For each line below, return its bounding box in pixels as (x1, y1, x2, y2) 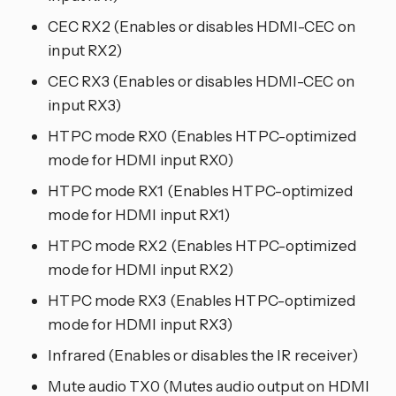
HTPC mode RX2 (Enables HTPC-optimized (48, 236, 357, 255)
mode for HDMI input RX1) (48, 205, 231, 225)
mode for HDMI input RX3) (48, 315, 233, 334)
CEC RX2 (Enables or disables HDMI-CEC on (48, 17, 355, 36)
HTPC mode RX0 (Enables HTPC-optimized (48, 126, 357, 146)
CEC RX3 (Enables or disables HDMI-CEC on (48, 72, 354, 91)
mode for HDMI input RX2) (48, 260, 234, 279)
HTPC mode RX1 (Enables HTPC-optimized (48, 181, 354, 201)
